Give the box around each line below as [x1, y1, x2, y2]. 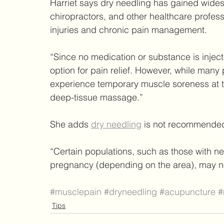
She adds [50, 118, 91, 130]
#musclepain [50, 185, 101, 197]
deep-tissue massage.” [50, 91, 143, 103]
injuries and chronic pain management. [50, 23, 207, 35]
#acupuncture [159, 185, 215, 197]
